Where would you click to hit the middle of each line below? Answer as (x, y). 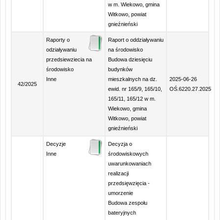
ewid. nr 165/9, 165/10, (135, 89)
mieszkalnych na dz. (132, 79)
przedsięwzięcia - (129, 183)
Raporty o (58, 40)
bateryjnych (122, 213)
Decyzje (56, 144)
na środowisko (125, 50)
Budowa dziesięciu (130, 59)
